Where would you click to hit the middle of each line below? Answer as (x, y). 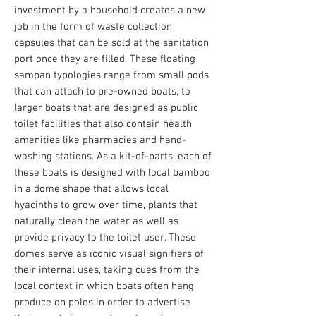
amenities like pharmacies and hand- (100, 140)
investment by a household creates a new (110, 11)
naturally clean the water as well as (96, 221)
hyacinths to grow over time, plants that (106, 205)
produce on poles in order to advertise (102, 303)
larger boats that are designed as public (106, 108)
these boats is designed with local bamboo (112, 173)
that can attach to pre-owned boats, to (102, 92)
